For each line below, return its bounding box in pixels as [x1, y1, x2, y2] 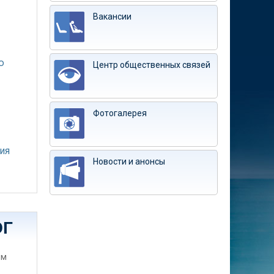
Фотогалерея [93, 108, 147, 118]
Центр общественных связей [93, 60, 210, 70]
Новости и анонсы [93, 157, 165, 166]
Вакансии [93, 12, 131, 21]
